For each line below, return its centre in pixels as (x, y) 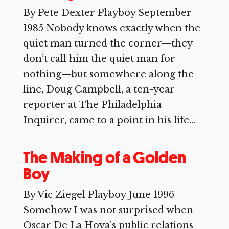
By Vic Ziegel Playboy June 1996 (98, 195)
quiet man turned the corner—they (107, 43)
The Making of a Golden (104, 157)
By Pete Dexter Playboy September (107, 13)
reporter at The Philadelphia (92, 105)
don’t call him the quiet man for (99, 59)
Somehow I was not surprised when (108, 210)
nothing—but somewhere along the (108, 74)
